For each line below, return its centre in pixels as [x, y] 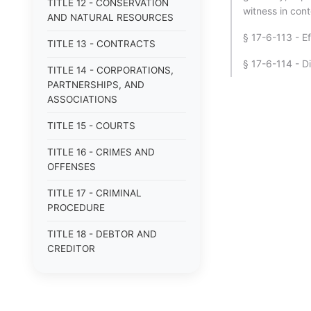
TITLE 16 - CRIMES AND [101, 152]
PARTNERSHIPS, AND [96, 85]
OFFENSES [72, 167]
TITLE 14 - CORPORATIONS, [110, 70]
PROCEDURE [76, 208]
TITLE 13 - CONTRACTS [101, 44]
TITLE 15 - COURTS [91, 126]
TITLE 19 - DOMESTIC [96, 275]
